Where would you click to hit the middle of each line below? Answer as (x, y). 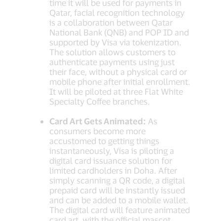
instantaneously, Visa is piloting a (112, 151)
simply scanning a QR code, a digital (117, 180)
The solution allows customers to (112, 52)
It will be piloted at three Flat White (116, 92)
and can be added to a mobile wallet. (119, 200)
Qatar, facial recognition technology (117, 13)
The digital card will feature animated (120, 210)
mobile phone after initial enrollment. (120, 82)
